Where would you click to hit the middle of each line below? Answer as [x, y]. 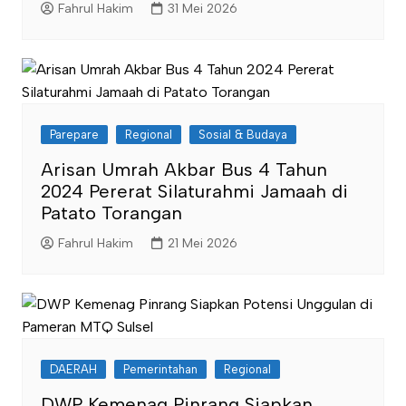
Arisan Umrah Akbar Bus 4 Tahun [184, 169]
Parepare [74, 134]
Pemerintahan [160, 369]
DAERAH [73, 369]
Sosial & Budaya [242, 134]
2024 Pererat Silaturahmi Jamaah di [194, 191]
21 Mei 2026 [202, 243]
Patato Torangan [111, 213]
